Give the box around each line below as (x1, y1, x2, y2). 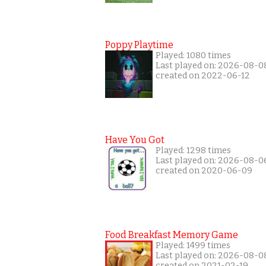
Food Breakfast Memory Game (105, 229, 238, 240)
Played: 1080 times (156, 50, 231, 61)
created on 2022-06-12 (156, 71, 250, 81)
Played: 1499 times (156, 240, 230, 251)
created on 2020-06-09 (156, 166, 252, 176)
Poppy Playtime (105, 39, 173, 50)
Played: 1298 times (156, 145, 231, 156)
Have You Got (105, 134, 164, 145)
